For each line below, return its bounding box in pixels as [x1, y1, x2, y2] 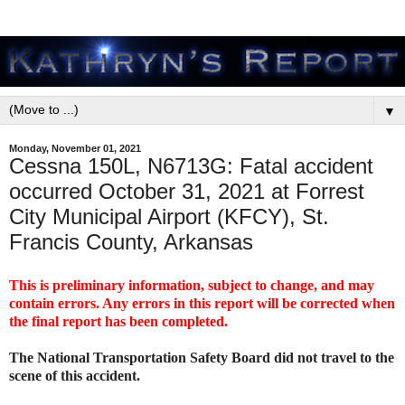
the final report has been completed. [9, 313, 231, 329]
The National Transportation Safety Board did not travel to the [9, 349, 394, 365]
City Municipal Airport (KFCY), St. [9, 204, 329, 229]
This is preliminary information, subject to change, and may [9, 277, 374, 293]
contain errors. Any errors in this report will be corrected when [9, 295, 395, 311]
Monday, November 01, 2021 [9, 143, 141, 154]
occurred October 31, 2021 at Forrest [9, 179, 364, 203]
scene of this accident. [9, 367, 144, 383]
